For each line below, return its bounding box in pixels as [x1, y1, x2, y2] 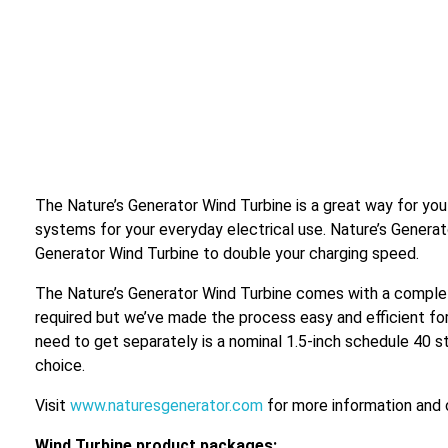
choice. [35, 355, 85, 375]
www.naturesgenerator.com [70, 395, 263, 415]
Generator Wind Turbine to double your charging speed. [35, 243, 419, 263]
